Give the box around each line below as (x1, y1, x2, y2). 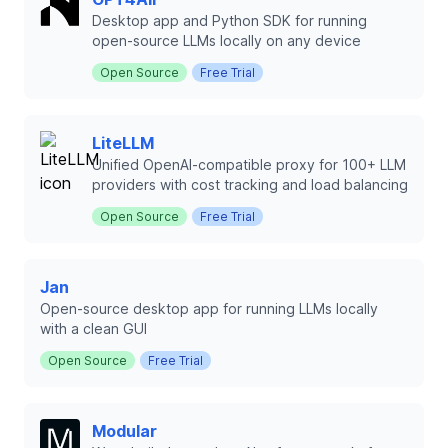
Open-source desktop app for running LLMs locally (40, 300, 378, 317)
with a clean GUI (40, 320, 147, 337)
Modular (92, 421, 157, 441)
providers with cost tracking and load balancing (92, 176, 408, 193)
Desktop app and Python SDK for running (92, 12, 367, 29)
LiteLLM (92, 133, 154, 153)
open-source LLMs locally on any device (92, 32, 361, 49)
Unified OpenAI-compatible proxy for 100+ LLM (92, 156, 406, 173)
